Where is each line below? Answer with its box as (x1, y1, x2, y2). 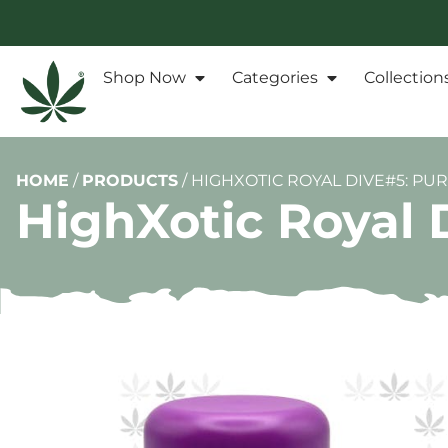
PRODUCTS (82, 171, 178, 191)
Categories (232, 68, 318, 88)
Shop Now (103, 68, 186, 88)
